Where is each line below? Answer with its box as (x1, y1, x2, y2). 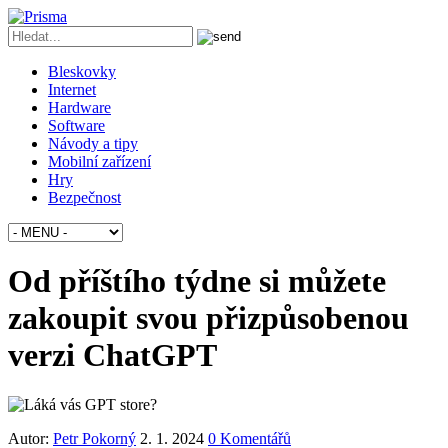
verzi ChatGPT (8, 337, 217, 374)
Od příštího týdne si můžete (8, 263, 386, 300)
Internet (48, 81, 96, 98)
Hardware (48, 99, 111, 116)
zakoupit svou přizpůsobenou (8, 300, 409, 337)
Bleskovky (48, 63, 116, 80)
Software (48, 117, 105, 134)
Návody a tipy (48, 135, 138, 152)
